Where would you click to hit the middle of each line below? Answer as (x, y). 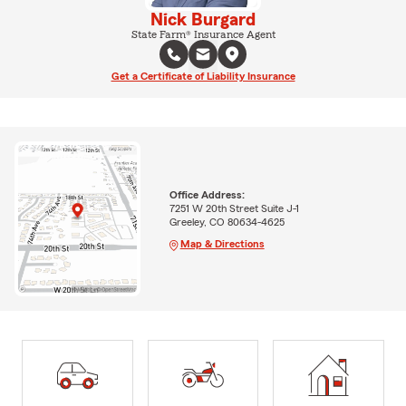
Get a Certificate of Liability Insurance (203, 76)
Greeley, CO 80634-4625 (227, 222)
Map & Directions (222, 243)
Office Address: (207, 194)
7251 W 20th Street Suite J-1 (234, 208)
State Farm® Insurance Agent (203, 34)
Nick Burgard (203, 20)
